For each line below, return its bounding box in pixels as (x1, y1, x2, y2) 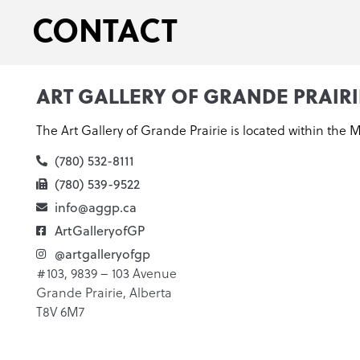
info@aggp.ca (54, 198, 137, 217)
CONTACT (32, 4, 178, 52)
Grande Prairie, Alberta (36, 284, 172, 302)
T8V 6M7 (36, 303, 84, 321)
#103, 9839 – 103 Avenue (36, 264, 177, 283)
